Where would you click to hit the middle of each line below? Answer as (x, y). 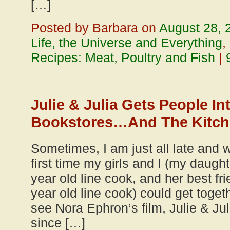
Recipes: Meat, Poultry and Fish (123, 57)
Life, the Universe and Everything (127, 43)
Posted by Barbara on (95, 28)
